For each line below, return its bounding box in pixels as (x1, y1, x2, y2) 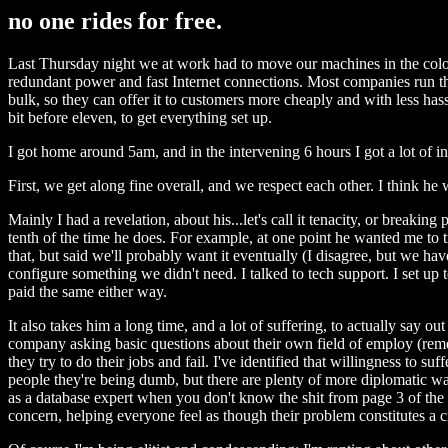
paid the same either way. (8, 282, 167, 300)
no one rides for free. (8, 8, 222, 34)
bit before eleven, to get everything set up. (8, 108, 272, 126)
